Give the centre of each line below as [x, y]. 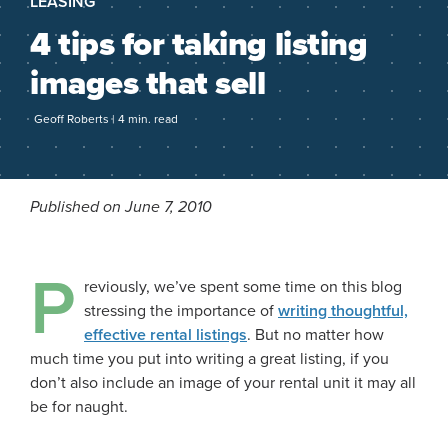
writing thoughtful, [343, 311]
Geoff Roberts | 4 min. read [106, 119]
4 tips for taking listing [199, 44]
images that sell [148, 83]
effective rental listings [165, 335]
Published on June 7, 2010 [121, 207]
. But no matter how [315, 335]
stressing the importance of [181, 311]
